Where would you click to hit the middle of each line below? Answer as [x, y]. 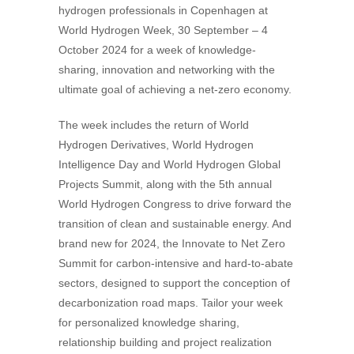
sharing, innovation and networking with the [167, 70]
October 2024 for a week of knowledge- [157, 50]
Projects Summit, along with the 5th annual [165, 184]
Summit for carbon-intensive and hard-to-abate [176, 263]
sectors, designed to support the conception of [174, 283]
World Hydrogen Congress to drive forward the [175, 204]
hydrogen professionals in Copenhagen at [163, 10]
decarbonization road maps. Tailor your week [171, 303]
